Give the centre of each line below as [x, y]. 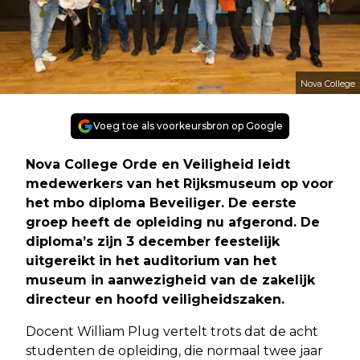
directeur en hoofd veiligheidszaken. [155, 299]
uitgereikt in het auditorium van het [151, 260]
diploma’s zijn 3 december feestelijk [153, 241]
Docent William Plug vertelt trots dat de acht [172, 331]
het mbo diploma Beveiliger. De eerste [161, 202]
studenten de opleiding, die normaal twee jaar [174, 350]
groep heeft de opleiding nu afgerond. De [173, 222]
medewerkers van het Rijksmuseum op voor [180, 183]
